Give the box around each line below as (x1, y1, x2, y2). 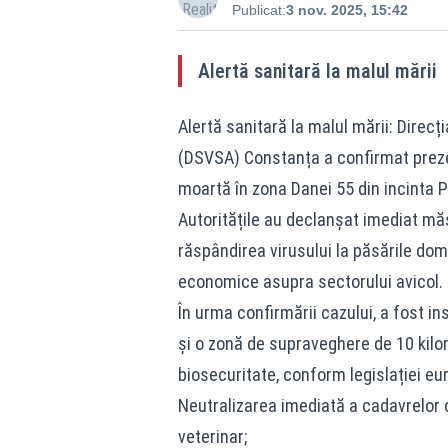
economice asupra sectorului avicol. (177, 271, 443, 292)
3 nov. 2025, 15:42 (285, 2, 408, 18)
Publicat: (231, 2, 286, 18)
